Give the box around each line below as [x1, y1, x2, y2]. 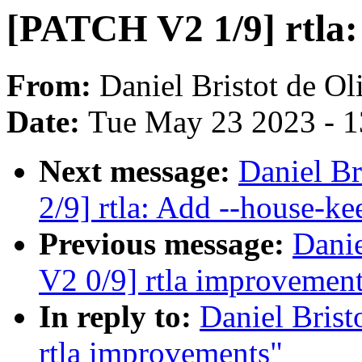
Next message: [39, 154, 238, 189]
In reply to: [39, 299, 200, 335]
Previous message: [39, 226, 293, 262]
